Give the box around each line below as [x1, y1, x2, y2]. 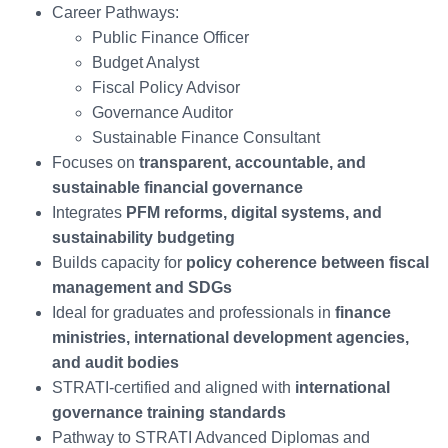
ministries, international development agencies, [52, 328, 409, 346]
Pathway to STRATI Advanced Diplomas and [52, 428, 370, 446]
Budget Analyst [92, 53, 199, 71]
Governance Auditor [92, 103, 233, 121]
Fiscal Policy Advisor [92, 78, 240, 96]
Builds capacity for [52, 253, 186, 271]
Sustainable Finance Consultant [92, 128, 320, 146]
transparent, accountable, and [139, 153, 366, 171]
